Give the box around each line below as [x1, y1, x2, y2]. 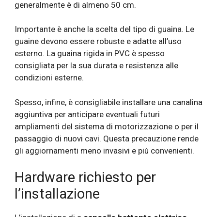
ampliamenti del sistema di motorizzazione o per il [15, 121, 199, 131]
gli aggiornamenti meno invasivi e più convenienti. [15, 145, 194, 155]
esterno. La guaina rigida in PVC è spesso [15, 48, 165, 59]
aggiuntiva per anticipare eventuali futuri [15, 109, 160, 119]
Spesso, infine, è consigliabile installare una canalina [15, 97, 202, 107]
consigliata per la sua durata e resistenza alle [15, 61, 178, 71]
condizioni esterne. [15, 73, 84, 83]
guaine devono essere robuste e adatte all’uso [15, 36, 182, 46]
